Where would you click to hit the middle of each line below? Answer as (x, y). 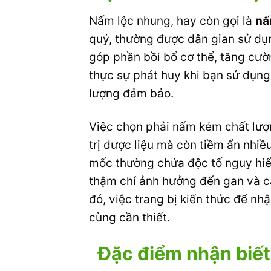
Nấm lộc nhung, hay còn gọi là (172, 21)
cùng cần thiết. (129, 217)
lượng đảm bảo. (131, 93)
